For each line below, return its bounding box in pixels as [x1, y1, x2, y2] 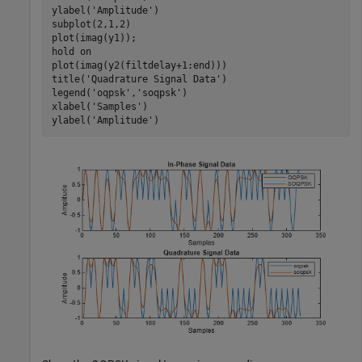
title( [51, 73, 86, 85]
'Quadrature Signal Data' [85, 73, 221, 85]
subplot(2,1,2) [51, 18, 131, 30]
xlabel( [51, 100, 91, 112]
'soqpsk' [136, 86, 182, 99]
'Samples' [90, 100, 142, 112]
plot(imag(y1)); [51, 32, 137, 44]
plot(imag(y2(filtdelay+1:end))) [51, 59, 227, 71]
